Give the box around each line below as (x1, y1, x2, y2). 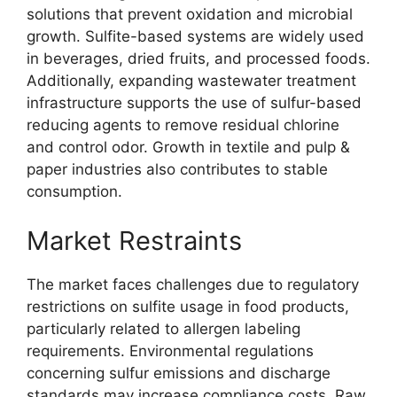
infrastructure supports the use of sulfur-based (27, 94, 362, 112)
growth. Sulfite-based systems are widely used (27, 27, 364, 45)
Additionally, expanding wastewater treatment (27, 72, 356, 90)
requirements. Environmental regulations (27, 341, 314, 360)
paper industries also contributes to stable (27, 160, 328, 178)
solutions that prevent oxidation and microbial (27, 5, 353, 23)
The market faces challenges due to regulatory (27, 275, 359, 293)
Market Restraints (27, 224, 242, 256)
